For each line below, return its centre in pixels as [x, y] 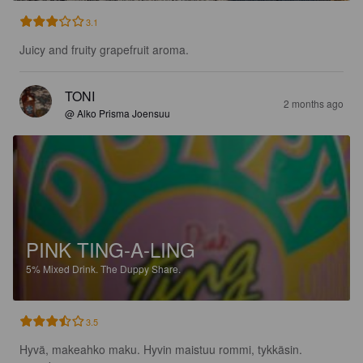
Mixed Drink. [72, 269]
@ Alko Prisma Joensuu [117, 113]
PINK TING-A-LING [111, 250]
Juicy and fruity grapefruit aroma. [104, 50]
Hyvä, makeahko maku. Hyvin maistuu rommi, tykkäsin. [161, 350]
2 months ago [314, 104]
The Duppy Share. [141, 269]
